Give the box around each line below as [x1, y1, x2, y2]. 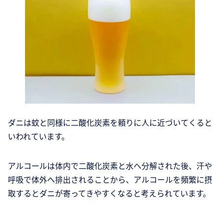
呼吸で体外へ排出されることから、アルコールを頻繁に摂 [8, 173, 212, 186]
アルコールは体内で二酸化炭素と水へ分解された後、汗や [8, 160, 212, 172]
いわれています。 [8, 130, 69, 142]
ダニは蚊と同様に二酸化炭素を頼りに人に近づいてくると [8, 116, 212, 129]
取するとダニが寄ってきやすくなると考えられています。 [8, 187, 211, 199]
